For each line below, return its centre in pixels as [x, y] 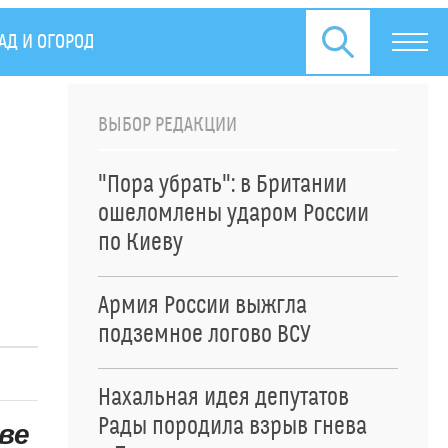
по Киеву [140, 243]
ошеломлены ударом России [233, 214]
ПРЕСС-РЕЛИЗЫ [193, 42]
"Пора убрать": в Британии [222, 185]
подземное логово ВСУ [204, 335]
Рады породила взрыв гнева [232, 427]
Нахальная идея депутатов [223, 398]
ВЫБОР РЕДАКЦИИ [167, 125]
